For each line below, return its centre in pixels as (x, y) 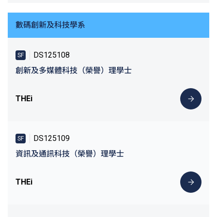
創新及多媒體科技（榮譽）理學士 (74, 70)
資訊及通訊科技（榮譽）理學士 (70, 154)
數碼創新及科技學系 (50, 25)
